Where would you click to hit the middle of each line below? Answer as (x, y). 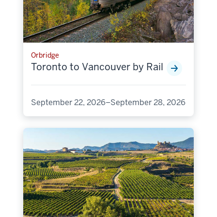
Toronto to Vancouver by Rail (97, 67)
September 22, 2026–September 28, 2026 (108, 103)
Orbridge (45, 55)
